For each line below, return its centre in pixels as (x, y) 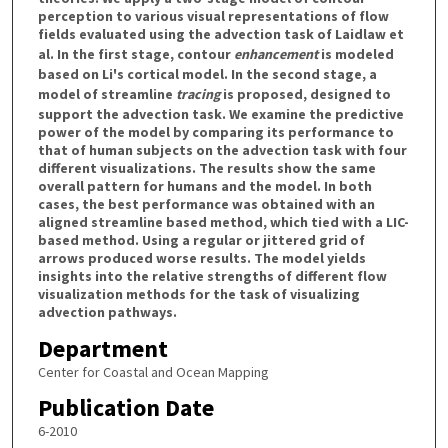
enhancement (275, 53)
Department (102, 348)
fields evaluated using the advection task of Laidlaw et (220, 33)
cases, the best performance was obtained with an (206, 203)
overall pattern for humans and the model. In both (204, 185)
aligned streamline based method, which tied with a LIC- (223, 221)
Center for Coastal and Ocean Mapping (153, 371)
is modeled (355, 53)
